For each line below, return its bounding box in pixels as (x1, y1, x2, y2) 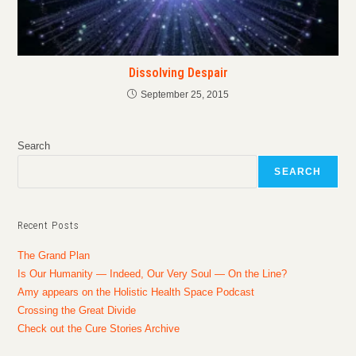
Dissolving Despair (128, 65, 228, 81)
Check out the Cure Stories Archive (17, 323, 180, 335)
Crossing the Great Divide (17, 304, 137, 317)
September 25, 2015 (141, 89, 229, 101)
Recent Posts (17, 219, 80, 232)
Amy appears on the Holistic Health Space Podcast (17, 286, 255, 299)
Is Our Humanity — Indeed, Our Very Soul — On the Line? (17, 268, 288, 281)
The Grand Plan (17, 250, 91, 262)
